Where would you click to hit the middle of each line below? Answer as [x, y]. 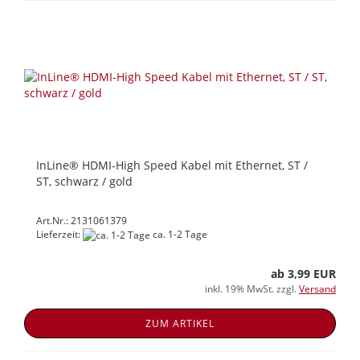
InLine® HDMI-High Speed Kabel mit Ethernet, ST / [172, 165]
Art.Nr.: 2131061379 [82, 220]
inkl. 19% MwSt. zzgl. [252, 288]
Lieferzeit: [59, 234]
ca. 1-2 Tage [179, 234]
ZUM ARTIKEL [180, 323]
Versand [317, 288]
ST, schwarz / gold [84, 181]
